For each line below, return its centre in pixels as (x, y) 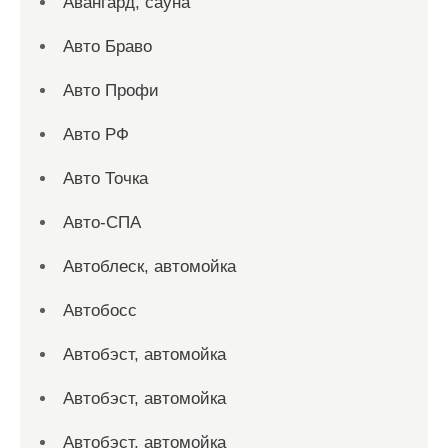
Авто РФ (96, 134)
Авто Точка (105, 178)
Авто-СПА (102, 222)
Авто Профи (111, 90)
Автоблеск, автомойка (149, 266)
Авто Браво (107, 46)
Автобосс (100, 310)
